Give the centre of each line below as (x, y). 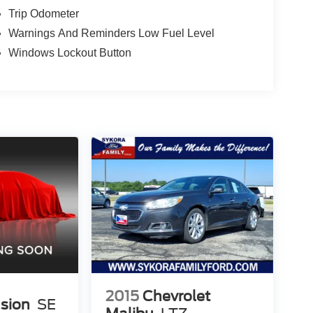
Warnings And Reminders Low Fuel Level (111, 33)
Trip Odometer (43, 13)
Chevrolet (176, 296)
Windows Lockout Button (70, 52)
